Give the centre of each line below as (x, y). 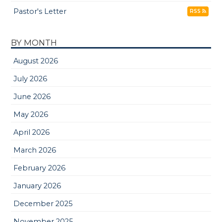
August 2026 (36, 61)
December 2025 (43, 203)
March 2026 (35, 150)
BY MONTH (34, 42)
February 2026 (40, 168)
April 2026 (32, 132)
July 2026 (30, 79)
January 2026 (37, 186)
